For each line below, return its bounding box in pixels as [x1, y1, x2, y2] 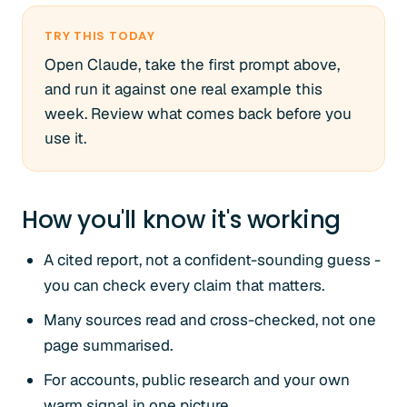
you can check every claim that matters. [44, 275, 324, 295]
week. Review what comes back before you [45, 104, 352, 124]
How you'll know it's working [22, 203, 342, 236]
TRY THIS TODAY [45, 27, 155, 45]
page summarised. [44, 335, 173, 355]
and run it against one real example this [45, 79, 323, 99]
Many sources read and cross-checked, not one [44, 310, 376, 330]
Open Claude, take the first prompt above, [45, 55, 340, 74]
